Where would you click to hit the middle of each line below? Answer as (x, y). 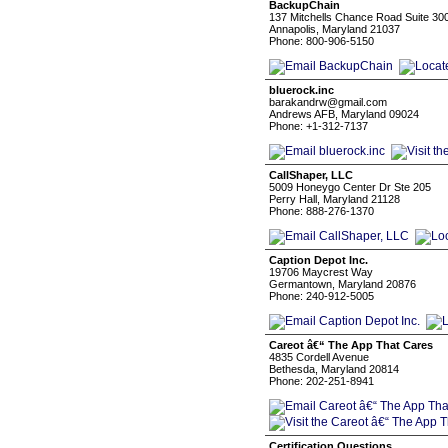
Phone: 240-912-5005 (321, 296)
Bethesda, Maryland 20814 (334, 369)
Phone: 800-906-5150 (321, 41)
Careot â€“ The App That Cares (351, 345)
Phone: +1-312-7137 (318, 126)
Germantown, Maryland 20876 (342, 284)
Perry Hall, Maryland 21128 (334, 199)
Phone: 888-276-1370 (321, 211)
